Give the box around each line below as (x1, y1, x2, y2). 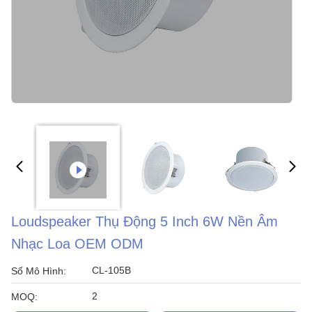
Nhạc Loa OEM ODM (11, 236, 143, 251)
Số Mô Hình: (11, 265, 66, 276)
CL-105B (92, 265, 131, 276)
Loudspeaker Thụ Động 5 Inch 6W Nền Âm (11, 214, 278, 229)
